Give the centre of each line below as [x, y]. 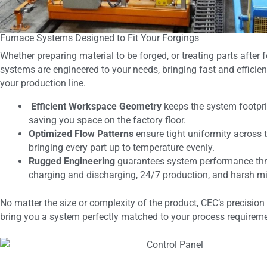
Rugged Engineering [72, 161]
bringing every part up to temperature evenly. [122, 148]
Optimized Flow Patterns [81, 134]
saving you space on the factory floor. [107, 120]
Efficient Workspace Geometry [96, 106]
